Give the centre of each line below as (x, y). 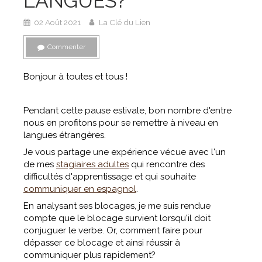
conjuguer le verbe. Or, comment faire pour (113, 230)
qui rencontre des (167, 164)
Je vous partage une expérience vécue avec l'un (125, 152)
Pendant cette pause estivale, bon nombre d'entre (127, 111)
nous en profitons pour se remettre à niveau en (121, 123)
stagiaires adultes (92, 164)
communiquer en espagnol (80, 189)
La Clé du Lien (125, 22)
